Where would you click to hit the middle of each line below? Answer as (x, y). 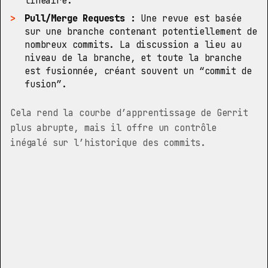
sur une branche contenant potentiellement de (141, 31)
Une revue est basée (188, 18)
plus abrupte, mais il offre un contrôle (113, 128)
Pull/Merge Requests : (80, 18)
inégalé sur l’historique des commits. (108, 143)
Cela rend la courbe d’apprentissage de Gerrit (129, 113)
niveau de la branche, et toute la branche (133, 58)
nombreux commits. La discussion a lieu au (133, 45)
